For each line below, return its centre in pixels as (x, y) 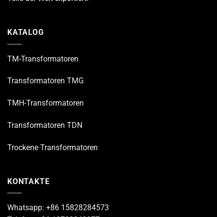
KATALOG (26, 32)
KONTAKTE (29, 181)
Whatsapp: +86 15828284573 (58, 208)
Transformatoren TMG (46, 81)
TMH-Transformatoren (46, 103)
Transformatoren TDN (45, 125)
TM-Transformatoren (43, 59)
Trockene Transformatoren (53, 147)
